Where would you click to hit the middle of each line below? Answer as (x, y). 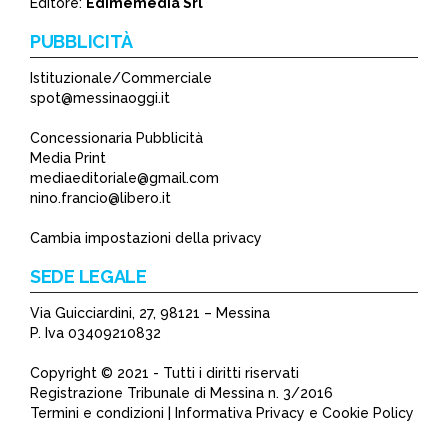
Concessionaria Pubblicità (116, 137)
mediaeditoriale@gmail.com (124, 177)
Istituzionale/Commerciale (121, 77)
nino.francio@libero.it (100, 197)
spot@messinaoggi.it (100, 97)
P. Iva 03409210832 (95, 332)
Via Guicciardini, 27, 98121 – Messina (150, 312)
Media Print (68, 157)
